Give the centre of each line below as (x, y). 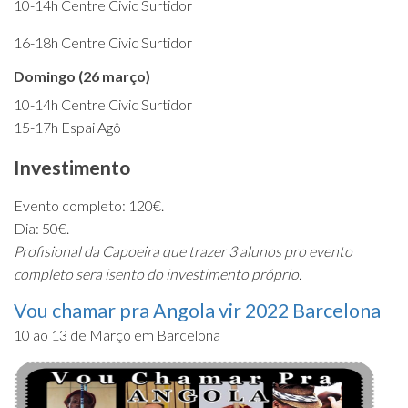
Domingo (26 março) (82, 76)
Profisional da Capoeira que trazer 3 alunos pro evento (183, 250)
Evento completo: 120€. (89, 205)
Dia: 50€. (41, 228)
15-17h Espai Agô (67, 127)
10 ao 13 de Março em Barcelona (117, 334)
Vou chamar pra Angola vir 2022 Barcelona (197, 310)
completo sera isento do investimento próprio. (158, 273)
